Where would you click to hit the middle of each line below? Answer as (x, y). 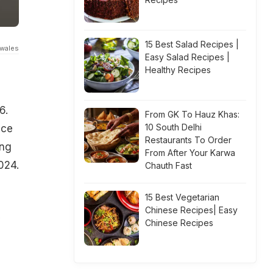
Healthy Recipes (178, 70)
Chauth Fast (168, 165)
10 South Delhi (173, 127)
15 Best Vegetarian (182, 197)
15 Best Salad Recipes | (192, 44)
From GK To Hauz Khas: (192, 114)
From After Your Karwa (190, 153)
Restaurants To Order (188, 140)
